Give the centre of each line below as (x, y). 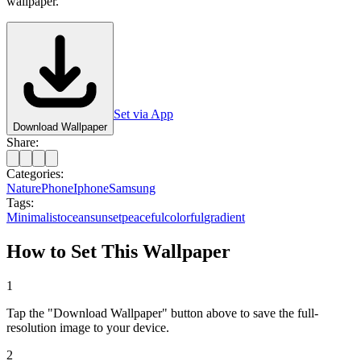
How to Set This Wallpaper (118, 251)
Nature (24, 188)
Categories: (35, 173)
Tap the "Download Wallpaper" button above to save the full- (162, 313)
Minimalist (33, 217)
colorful (184, 217)
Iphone (91, 188)
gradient (224, 217)
